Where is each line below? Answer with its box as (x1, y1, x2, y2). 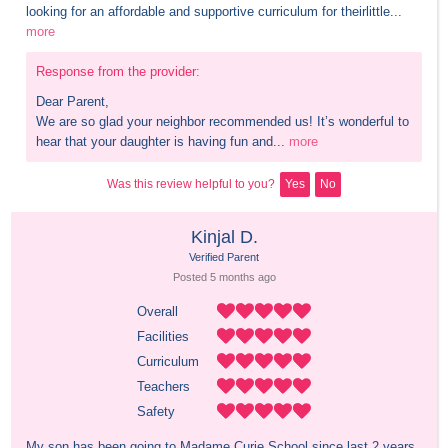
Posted (172, 271, 210, 284)
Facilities (136, 329, 189, 345)
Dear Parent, (36, 94, 110, 110)
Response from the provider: (36, 64, 201, 80)
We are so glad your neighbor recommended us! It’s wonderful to (36, 114, 410, 130)
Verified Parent (189, 251, 259, 264)
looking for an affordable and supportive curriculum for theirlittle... (26, 4, 403, 20)
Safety (136, 404, 175, 420)
